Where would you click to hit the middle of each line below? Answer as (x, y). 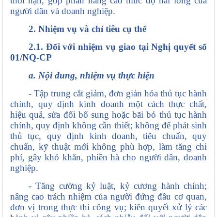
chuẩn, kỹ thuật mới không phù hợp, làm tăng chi (108, 147)
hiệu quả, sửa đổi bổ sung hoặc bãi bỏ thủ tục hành (108, 115)
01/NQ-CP (31, 58)
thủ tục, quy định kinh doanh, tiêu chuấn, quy (108, 136)
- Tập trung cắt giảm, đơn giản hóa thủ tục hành (117, 93)
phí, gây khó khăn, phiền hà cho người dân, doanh (108, 157)
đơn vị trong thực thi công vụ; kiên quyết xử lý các (108, 207)
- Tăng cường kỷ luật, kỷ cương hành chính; (117, 186)
